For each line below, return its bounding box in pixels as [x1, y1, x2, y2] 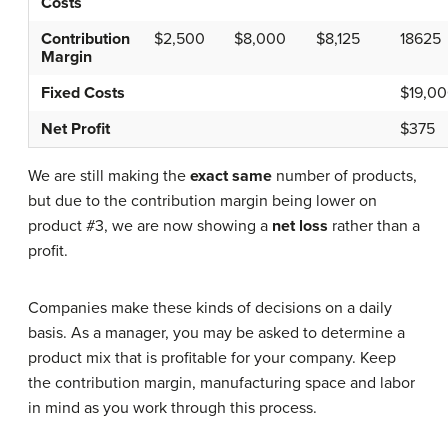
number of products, [272, 165, 417, 186]
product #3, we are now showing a [28, 215, 272, 236]
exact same [190, 165, 272, 186]
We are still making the [28, 165, 190, 186]
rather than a [328, 215, 420, 236]
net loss [272, 215, 328, 236]
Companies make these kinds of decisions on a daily [28, 297, 392, 318]
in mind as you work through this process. [28, 397, 317, 418]
